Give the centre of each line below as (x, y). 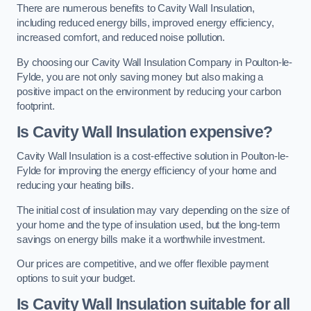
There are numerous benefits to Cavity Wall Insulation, (136, 9)
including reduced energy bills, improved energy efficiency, (145, 23)
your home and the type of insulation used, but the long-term (149, 225)
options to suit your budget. (76, 279)
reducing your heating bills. (75, 186)
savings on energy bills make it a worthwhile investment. (141, 239)
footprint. (36, 106)
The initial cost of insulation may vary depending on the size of (153, 210)
